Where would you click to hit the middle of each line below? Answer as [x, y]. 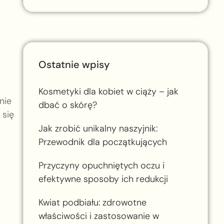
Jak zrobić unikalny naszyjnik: [98, 128]
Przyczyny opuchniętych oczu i [101, 165]
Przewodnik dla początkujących [102, 142]
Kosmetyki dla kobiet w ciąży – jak [108, 91]
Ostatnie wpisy [74, 64]
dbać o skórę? [67, 105]
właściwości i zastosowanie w [98, 216]
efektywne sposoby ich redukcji [103, 179]
